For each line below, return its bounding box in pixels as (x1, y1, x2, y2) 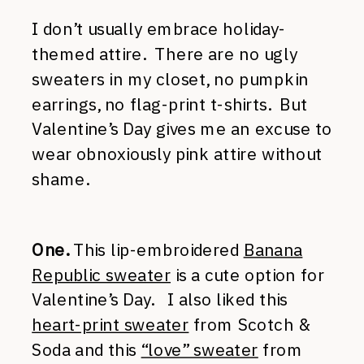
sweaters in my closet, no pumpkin (32, 67, 309, 90)
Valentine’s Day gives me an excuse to (32, 118, 332, 141)
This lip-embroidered (72, 238, 244, 261)
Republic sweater (32, 263, 171, 286)
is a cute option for (171, 263, 324, 286)
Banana (243, 238, 303, 261)
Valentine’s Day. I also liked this (32, 288, 288, 311)
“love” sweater (141, 339, 258, 361)
